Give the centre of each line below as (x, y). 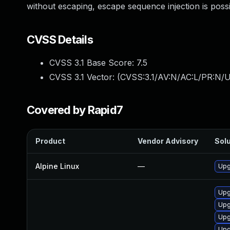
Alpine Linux (57, 166)
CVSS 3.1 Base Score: (93, 63)
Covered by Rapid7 (75, 110)
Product (50, 141)
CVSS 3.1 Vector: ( (85, 77)
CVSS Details (60, 40)
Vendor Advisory (168, 141)
